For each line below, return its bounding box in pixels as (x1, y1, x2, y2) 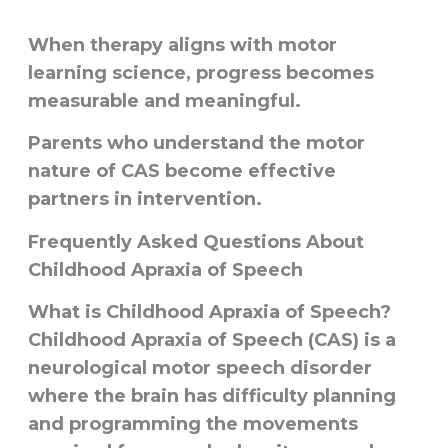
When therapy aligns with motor (27, 34, 337, 57)
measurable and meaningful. (27, 90, 301, 113)
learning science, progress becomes (27, 62, 374, 85)
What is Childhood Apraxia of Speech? (27, 300, 391, 323)
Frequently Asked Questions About (27, 230, 364, 253)
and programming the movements (27, 412, 358, 435)
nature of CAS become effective (27, 160, 336, 183)
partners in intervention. (27, 188, 262, 211)
